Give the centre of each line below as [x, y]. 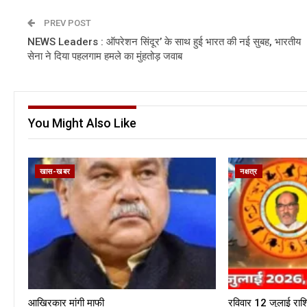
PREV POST [66, 23]
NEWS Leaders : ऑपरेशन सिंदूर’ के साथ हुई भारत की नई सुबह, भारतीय [164, 42]
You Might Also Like [82, 123]
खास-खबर [55, 171]
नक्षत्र [249, 171]
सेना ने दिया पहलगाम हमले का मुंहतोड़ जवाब [105, 57]
